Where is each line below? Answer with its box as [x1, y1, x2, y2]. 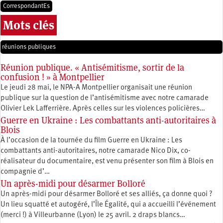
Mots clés [3, 17, 54, 33]
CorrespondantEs [3, 3, 50, 10]
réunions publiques [2, 44, 56, 51]
